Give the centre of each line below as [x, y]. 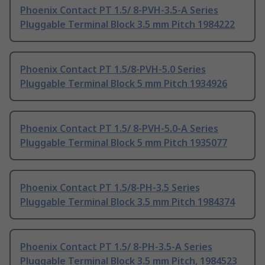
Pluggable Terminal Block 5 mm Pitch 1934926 [124, 84]
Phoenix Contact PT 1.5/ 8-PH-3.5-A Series [116, 247]
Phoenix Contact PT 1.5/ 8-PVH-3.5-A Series [119, 10]
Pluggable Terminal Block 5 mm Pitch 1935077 [124, 143]
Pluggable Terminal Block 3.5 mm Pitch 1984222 [127, 25]
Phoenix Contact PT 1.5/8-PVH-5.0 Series [113, 70]
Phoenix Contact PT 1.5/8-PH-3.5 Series [110, 188]
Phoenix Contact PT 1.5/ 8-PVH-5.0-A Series [119, 129]
